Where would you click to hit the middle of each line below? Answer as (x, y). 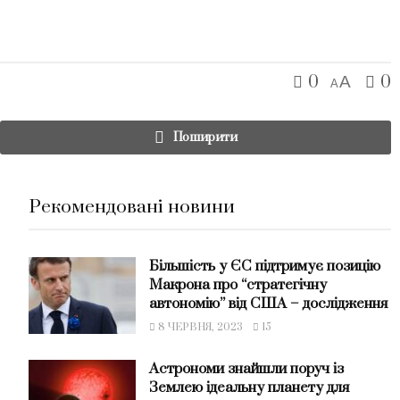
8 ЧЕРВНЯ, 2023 (199, 328)
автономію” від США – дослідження (268, 304)
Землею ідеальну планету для (249, 388)
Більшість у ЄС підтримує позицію (264, 267)
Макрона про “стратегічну (237, 285)
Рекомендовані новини (131, 208)
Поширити (205, 138)
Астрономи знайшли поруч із (246, 369)
